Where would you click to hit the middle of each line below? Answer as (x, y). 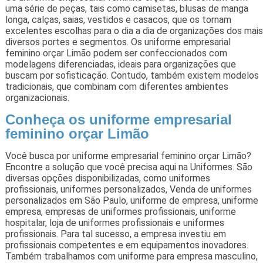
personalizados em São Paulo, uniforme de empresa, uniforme (131, 200)
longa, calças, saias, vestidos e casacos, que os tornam (118, 19)
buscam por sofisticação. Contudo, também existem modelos (132, 75)
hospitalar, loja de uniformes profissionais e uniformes (114, 222)
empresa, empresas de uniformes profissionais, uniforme (120, 211)
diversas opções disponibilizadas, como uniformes (107, 178)
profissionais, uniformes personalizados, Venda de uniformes (128, 189)
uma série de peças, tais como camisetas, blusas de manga (127, 8)
